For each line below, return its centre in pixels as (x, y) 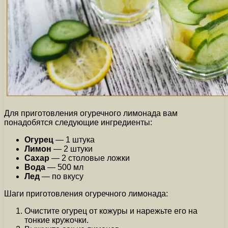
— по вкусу (62, 177)
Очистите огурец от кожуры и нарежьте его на (111, 211)
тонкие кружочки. (56, 220)
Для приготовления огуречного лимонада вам (91, 113)
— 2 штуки (72, 149)
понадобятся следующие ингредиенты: (78, 123)
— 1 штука (74, 140)
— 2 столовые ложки (90, 158)
